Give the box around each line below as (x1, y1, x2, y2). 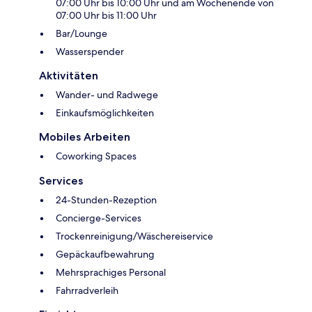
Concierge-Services (56, 211, 141, 224)
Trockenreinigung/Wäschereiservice (56, 229, 213, 242)
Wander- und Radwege (56, 88, 158, 101)
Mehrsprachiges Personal (56, 265, 166, 279)
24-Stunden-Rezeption (56, 193, 157, 206)
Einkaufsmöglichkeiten (56, 106, 154, 119)
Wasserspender (56, 45, 124, 58)
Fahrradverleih (56, 283, 118, 297)
